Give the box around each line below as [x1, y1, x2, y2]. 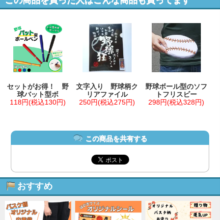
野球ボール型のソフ [145, 82, 208, 91]
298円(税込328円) [148, 98, 205, 107]
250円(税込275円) [79, 98, 136, 107]
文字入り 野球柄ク [76, 82, 138, 91]
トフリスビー [156, 90, 197, 99]
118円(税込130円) [10, 98, 66, 107]
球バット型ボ [17, 90, 59, 99]
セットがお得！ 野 [7, 82, 69, 91]
